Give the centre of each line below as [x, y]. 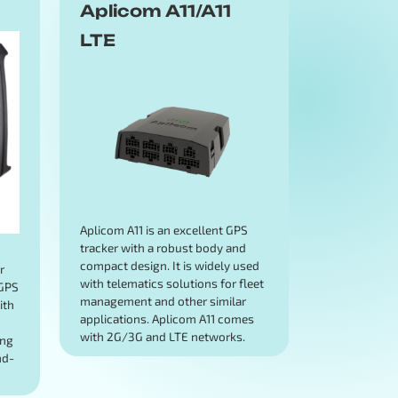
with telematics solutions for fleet [171, 283]
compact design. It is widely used [169, 265]
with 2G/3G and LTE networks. [162, 336]
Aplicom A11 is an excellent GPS [163, 229]
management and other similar [163, 300]
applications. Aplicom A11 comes [167, 318]
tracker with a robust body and [163, 247]
